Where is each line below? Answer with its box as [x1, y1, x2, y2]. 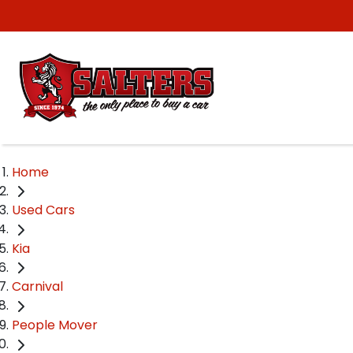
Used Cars [12, 201, 75, 220]
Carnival [12, 277, 63, 296]
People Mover [12, 315, 98, 334]
